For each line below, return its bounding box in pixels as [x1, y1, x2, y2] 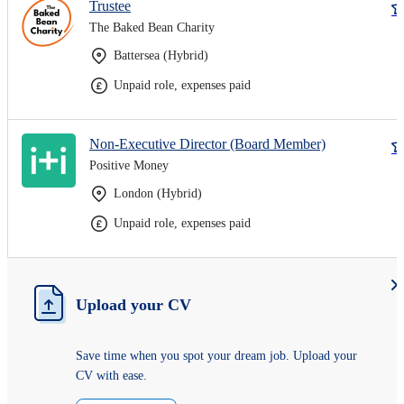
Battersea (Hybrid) [114, 48, 208, 62]
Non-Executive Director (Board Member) [89, 135, 326, 151]
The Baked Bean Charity [89, 20, 215, 34]
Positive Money [89, 158, 169, 172]
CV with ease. [76, 368, 147, 382]
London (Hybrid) [114, 186, 202, 200]
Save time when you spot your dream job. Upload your [76, 348, 357, 363]
